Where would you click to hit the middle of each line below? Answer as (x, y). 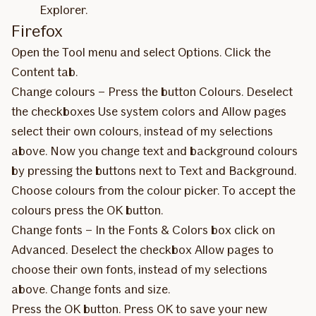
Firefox (37, 31)
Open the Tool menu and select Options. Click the (141, 52)
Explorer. (63, 10)
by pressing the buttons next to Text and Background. (154, 171)
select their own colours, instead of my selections (142, 131)
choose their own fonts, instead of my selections (139, 269)
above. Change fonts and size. (91, 289)
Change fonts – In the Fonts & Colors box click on (143, 230)
